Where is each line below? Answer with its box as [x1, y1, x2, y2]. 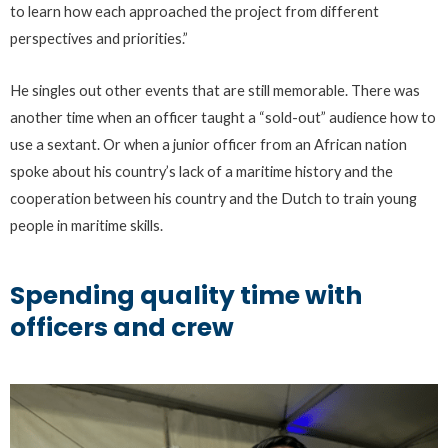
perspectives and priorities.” [10, 29, 188, 47]
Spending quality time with [10, 277, 362, 313]
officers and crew [10, 309, 234, 345]
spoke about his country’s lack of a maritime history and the [10, 163, 393, 181]
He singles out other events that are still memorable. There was [10, 82, 420, 100]
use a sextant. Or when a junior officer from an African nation [10, 136, 407, 154]
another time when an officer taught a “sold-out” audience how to [10, 109, 436, 127]
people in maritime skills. [10, 217, 163, 235]
